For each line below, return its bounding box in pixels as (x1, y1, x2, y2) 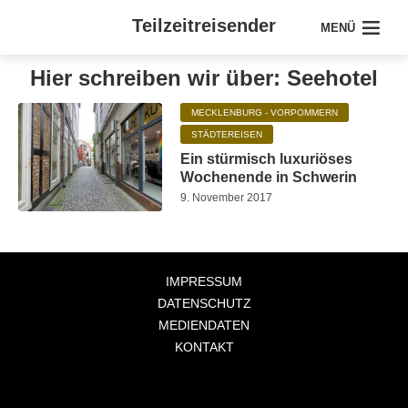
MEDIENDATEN (158, 317, 250, 332)
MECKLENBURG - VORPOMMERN (191, 107, 339, 117)
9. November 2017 (180, 191, 273, 204)
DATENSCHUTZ (157, 295, 251, 311)
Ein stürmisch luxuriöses (180, 151, 353, 167)
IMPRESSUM (166, 273, 242, 289)
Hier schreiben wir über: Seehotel (30, 66, 378, 90)
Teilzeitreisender (132, 15, 276, 36)
